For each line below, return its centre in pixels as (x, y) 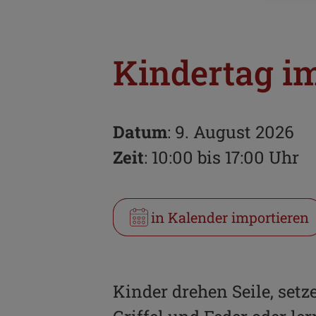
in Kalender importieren (230, 217)
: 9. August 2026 (231, 132)
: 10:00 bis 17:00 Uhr (221, 157)
